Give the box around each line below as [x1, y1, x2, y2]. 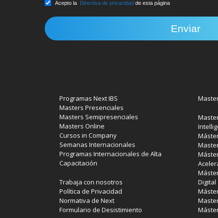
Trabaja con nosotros [59, 177, 123, 186]
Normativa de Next [59, 196, 114, 205]
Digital [198, 177, 216, 186]
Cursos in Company [59, 130, 117, 140]
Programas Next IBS [59, 93, 118, 103]
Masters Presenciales [59, 103, 124, 112]
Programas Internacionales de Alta [59, 149, 162, 158]
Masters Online [59, 121, 105, 130]
